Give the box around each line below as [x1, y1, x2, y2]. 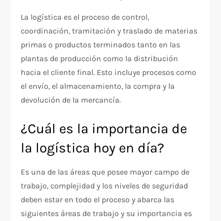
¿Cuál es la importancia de [21, 120, 187, 137]
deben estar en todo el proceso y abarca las [21, 194, 175, 204]
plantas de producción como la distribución [21, 53, 179, 63]
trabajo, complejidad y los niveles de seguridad [21, 181, 188, 190]
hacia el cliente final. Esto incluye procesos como [21, 67, 197, 77]
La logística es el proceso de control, [21, 12, 149, 22]
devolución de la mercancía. [21, 95, 123, 105]
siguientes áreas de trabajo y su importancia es [21, 208, 192, 218]
